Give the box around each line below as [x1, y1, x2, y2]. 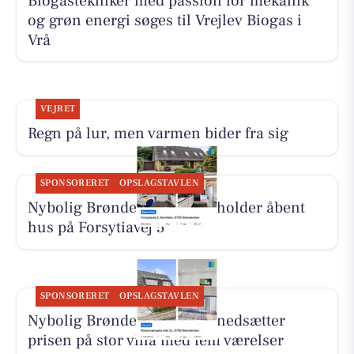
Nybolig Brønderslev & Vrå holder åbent [27, 198, 305, 219]
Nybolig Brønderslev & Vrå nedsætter [27, 311, 285, 332]
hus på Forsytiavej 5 [27, 217, 165, 239]
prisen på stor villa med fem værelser [27, 330, 284, 352]
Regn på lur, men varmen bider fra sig [27, 123, 288, 145]
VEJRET [40, 103, 76, 115]
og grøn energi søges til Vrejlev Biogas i [27, 9, 302, 31]
